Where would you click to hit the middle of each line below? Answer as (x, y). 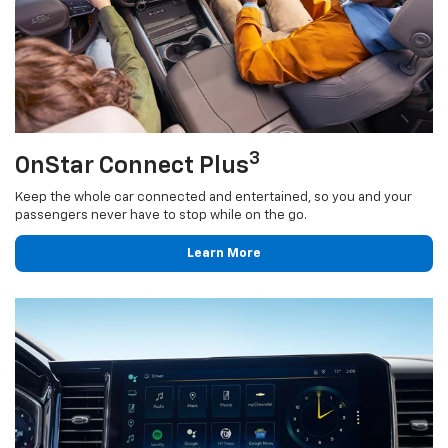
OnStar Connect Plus (132, 165)
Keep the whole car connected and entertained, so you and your (213, 197)
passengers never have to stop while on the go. (161, 215)
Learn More (224, 253)
